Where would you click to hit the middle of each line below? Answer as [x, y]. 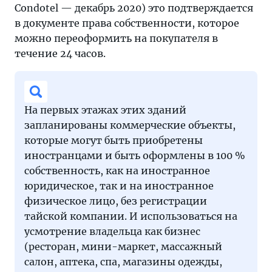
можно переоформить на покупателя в [116, 38]
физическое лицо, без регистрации [116, 201]
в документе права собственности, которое [127, 23]
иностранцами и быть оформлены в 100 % [135, 155]
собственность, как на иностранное [117, 170]
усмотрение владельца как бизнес [112, 231]
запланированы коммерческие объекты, [130, 125]
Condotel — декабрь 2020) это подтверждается [134, 8]
